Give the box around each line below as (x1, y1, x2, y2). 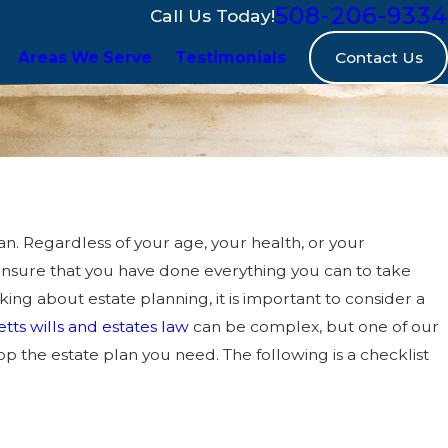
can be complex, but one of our (188, 316, 439, 336)
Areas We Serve (18, 48, 153, 68)
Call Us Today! (149, 5, 275, 26)
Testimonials (175, 48, 287, 68)
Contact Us (334, 47, 423, 67)
